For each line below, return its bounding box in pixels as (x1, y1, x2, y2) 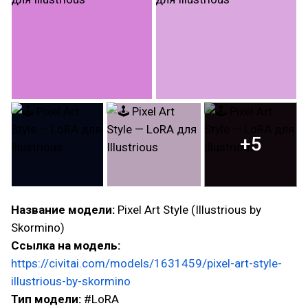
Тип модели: (11, 292, 84, 306)
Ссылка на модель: (11, 239, 120, 252)
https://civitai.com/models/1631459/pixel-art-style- (11, 256, 282, 270)
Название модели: (11, 203, 118, 217)
